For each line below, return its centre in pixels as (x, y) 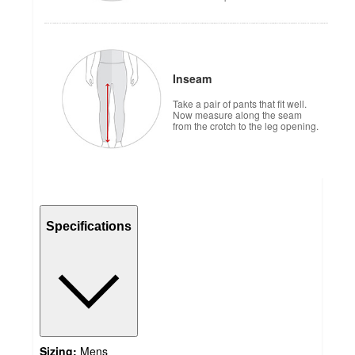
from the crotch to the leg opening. (246, 125)
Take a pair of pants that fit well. (240, 103)
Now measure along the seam (237, 114)
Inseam (192, 78)
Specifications (89, 227)
